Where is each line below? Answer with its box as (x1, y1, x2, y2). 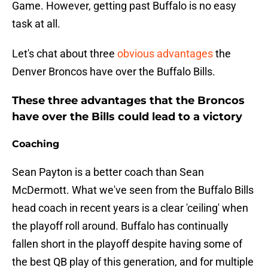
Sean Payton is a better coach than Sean (12, 166, 204, 179)
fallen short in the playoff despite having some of (12, 237, 242, 251)
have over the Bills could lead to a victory (12, 110, 242, 124)
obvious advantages (117, 47, 213, 60)
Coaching (12, 138, 59, 150)
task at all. (12, 17, 60, 31)
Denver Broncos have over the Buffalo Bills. (12, 65, 215, 78)
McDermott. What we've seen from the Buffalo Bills (12, 184, 254, 197)
